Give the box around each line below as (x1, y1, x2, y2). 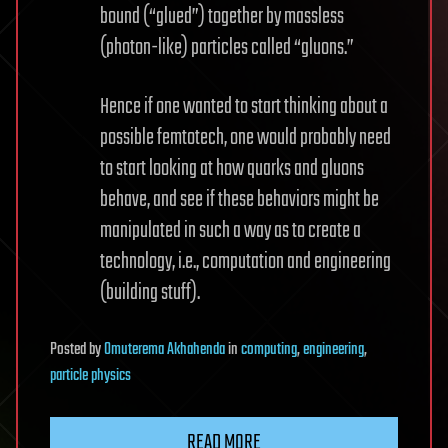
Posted (50, 337, 89, 363)
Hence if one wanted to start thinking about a (100, 90, 388, 124)
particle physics (50, 363, 131, 389)
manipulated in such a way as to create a (100, 214, 361, 248)
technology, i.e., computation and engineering (100, 245, 391, 279)
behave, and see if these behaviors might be (100, 183, 379, 217)
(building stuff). (100, 276, 200, 310)
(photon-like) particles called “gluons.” (100, 31, 354, 65)
